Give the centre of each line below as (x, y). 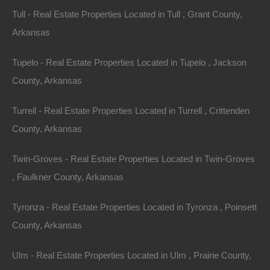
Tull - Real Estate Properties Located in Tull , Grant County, (127, 14)
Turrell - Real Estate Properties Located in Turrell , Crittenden (131, 111)
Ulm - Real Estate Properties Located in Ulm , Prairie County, (132, 255)
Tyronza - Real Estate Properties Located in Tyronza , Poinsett (134, 207)
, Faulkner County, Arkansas (68, 177)
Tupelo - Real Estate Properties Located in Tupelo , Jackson (129, 62)
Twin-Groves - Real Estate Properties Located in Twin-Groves (133, 159)
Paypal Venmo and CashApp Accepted (100, 154)
